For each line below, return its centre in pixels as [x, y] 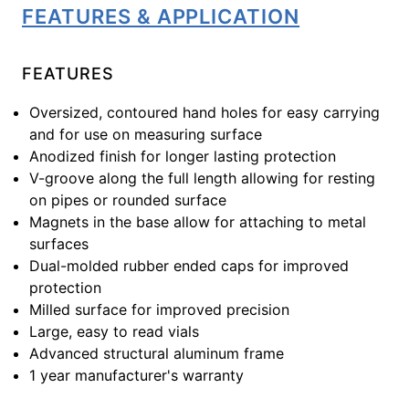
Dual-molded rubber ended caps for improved [189, 266]
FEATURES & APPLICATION [161, 16]
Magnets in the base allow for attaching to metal [198, 222]
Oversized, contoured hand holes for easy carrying [204, 112]
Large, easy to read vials [114, 331]
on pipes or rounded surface [128, 200]
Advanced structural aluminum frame [157, 353]
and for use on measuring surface [146, 134]
